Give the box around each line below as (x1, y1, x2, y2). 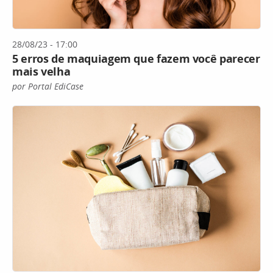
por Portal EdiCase (12, 80, 83, 93)
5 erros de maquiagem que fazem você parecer (12, 51, 260, 66)
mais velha (12, 64, 71, 79)
